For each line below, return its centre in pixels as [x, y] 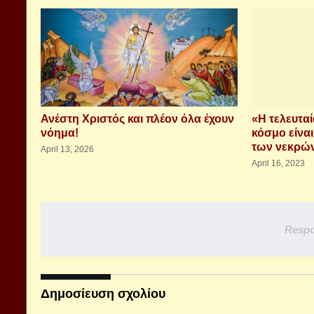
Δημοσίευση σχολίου [103, 294]
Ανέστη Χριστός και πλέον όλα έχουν [137, 119]
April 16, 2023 [278, 163]
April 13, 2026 [67, 149]
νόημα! [60, 133]
